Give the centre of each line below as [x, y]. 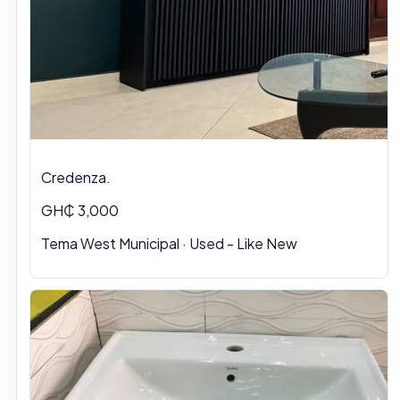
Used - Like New [243, 244]
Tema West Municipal [110, 244]
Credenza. [76, 178]
